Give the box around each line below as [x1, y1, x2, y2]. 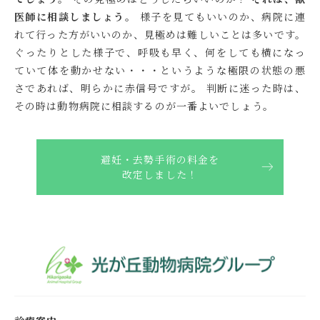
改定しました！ [122, 166, 198, 181]
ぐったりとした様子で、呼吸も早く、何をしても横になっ [14, 44, 306, 59]
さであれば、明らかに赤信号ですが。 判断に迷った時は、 [14, 80, 306, 95]
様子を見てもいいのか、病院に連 [136, 9, 306, 24]
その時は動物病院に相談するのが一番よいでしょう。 [14, 98, 281, 113]
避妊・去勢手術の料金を [100, 151, 220, 166]
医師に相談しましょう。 [14, 9, 136, 24]
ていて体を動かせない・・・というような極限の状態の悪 [14, 62, 306, 77]
